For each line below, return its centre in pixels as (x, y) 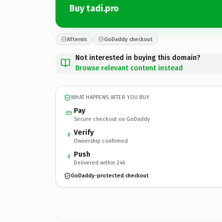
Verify (84, 132)
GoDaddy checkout (128, 39)
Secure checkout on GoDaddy (112, 119)
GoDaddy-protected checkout (110, 176)
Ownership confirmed (101, 141)
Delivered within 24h (100, 163)
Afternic (77, 39)
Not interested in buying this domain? (138, 57)
